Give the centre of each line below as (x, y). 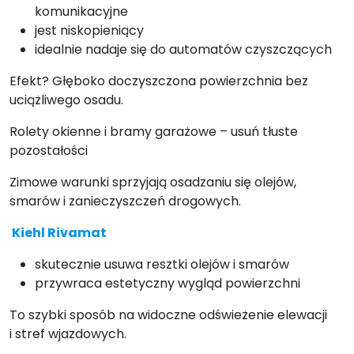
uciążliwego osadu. (66, 100)
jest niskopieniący (89, 31)
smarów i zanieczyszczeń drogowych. (125, 201)
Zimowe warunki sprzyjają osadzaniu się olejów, (153, 183)
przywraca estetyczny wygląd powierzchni (168, 284)
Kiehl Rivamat (60, 233)
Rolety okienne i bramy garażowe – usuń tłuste (154, 132)
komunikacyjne (81, 12)
